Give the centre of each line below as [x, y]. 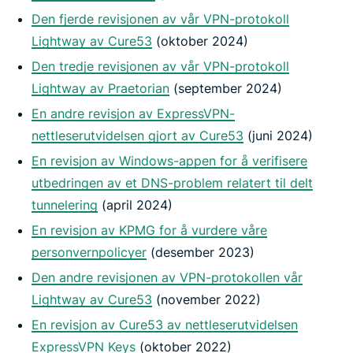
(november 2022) [206, 299]
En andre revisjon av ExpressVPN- [133, 113]
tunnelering [65, 204]
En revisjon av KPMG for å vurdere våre [149, 230]
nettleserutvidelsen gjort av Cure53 [137, 135]
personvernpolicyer [89, 252]
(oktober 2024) [200, 41]
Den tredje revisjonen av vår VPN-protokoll [160, 66]
